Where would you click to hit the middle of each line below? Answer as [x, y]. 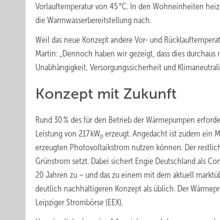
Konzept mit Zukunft [106, 94]
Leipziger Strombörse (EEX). [79, 202]
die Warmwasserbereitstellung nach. [93, 20]
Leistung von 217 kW [68, 134]
